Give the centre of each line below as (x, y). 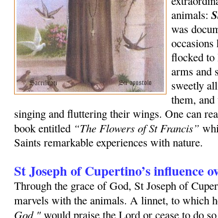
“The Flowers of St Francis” (137, 128)
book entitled (44, 128)
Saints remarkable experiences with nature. (111, 142)
